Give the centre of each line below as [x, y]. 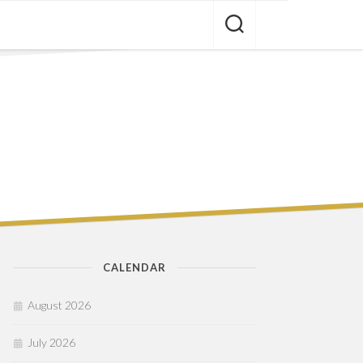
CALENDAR [135, 267]
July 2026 [51, 342]
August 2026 [59, 305]
